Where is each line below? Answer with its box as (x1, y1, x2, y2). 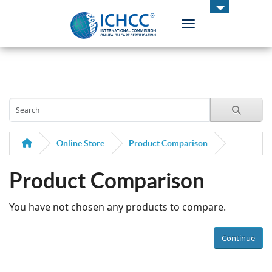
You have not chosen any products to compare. (9, 200, 226, 214)
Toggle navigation (187, 19, 260, 30)
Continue (222, 232, 255, 243)
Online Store (56, 138, 104, 148)
